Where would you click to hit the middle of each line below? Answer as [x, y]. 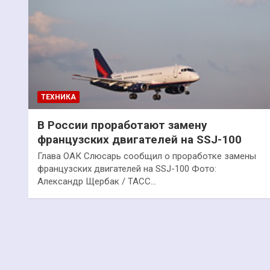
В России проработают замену [122, 125]
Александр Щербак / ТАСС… [97, 181]
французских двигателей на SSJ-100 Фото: [127, 168]
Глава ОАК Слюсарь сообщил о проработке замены [147, 156]
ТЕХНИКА [58, 97]
